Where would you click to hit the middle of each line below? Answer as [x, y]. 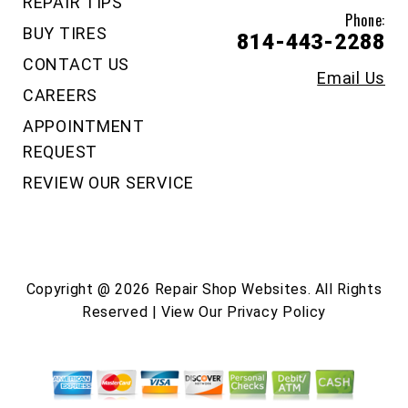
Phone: [365, 20]
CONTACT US [76, 64]
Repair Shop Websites [231, 289]
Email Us [351, 77]
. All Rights [345, 289]
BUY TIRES [65, 33]
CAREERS [61, 95]
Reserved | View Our [154, 311]
